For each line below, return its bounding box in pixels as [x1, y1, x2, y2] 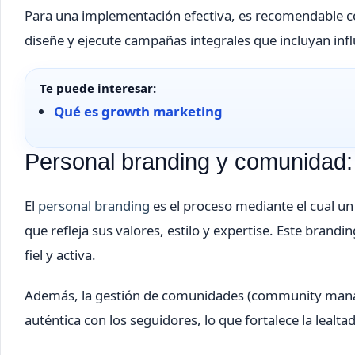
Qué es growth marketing [54, 101, 223, 120]
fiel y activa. [25, 246, 96, 265]
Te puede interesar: [40, 79, 156, 96]
